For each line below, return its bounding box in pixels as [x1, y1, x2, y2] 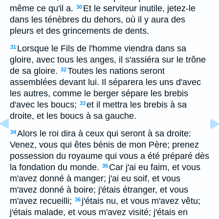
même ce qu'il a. [10, 3, 73, 13]
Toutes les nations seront [67, 66, 165, 76]
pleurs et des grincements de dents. [10, 26, 149, 36]
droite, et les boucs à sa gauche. [10, 111, 136, 121]
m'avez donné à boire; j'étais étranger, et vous [10, 185, 188, 195]
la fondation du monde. [10, 162, 99, 172]
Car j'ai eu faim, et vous [109, 162, 200, 172]
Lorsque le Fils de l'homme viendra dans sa [17, 44, 186, 53]
